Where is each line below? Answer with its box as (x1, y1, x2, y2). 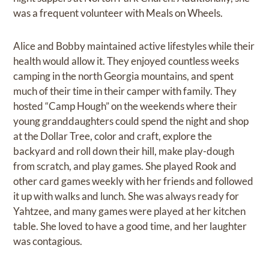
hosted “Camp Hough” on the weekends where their (13, 99, 238, 112)
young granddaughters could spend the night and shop (13, 114, 249, 127)
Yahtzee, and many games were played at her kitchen (13, 204, 246, 217)
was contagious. (13, 234, 83, 247)
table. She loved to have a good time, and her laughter (13, 219, 247, 232)
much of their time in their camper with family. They (13, 84, 237, 97)
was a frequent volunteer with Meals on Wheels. (13, 6, 223, 19)
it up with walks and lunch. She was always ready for (13, 189, 240, 202)
